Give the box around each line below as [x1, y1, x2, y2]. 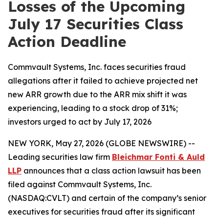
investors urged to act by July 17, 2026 [8, 117, 152, 127]
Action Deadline [8, 32, 126, 51]
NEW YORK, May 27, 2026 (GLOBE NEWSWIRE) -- [8, 138, 195, 148]
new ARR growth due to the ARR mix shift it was [8, 89, 187, 99]
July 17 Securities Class [8, 15, 183, 33]
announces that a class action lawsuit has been [22, 166, 201, 175]
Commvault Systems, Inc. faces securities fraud [8, 62, 186, 72]
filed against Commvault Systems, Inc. [8, 179, 152, 189]
